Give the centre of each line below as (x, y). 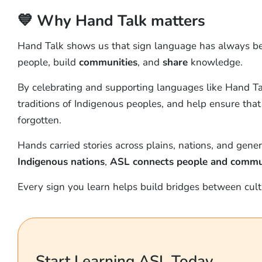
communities (108, 63)
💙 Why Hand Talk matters (111, 20)
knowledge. (215, 63)
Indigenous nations (61, 162)
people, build (48, 63)
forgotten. (39, 120)
